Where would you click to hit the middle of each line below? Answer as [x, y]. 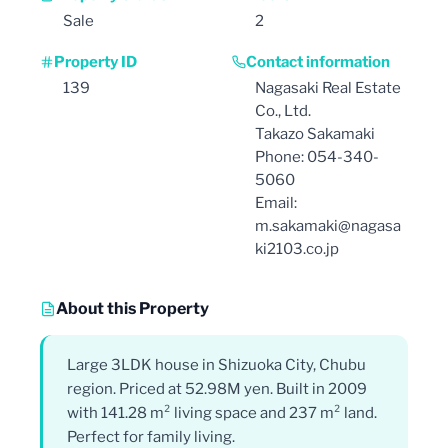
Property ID [95, 61]
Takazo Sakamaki [315, 133]
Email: [276, 202]
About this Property [132, 308]
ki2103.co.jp [297, 248]
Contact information [318, 61]
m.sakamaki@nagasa [328, 225]
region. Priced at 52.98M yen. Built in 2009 [217, 388]
